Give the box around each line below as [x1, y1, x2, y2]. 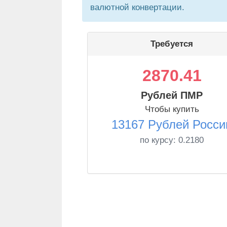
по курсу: [140, 135, 178, 145]
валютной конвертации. [90, 3, 184, 12]
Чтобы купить [144, 104, 199, 114]
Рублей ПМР [141, 90, 203, 101]
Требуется [150, 39, 193, 49]
